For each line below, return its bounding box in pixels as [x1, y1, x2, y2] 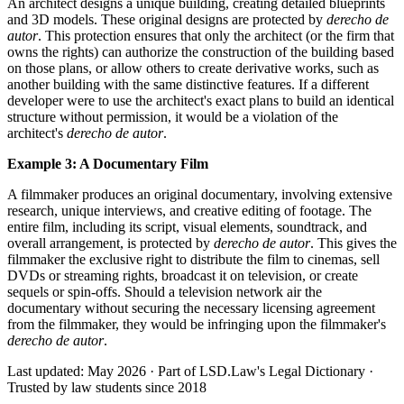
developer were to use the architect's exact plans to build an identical [7, 92, 394, 108]
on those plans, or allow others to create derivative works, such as [7, 60, 379, 76]
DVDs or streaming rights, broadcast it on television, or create [7, 267, 358, 283]
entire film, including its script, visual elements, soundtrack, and [7, 218, 367, 234]
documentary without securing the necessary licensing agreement [7, 299, 375, 316]
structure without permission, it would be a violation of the [7, 108, 338, 124]
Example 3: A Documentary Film [7, 155, 208, 171]
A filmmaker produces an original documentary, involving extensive [7, 186, 392, 202]
